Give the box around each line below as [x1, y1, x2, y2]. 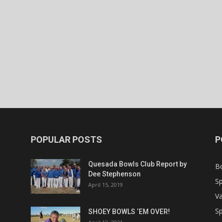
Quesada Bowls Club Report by [88, 160, 187, 168]
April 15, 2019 [88, 181, 123, 188]
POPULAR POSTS [31, 134, 102, 145]
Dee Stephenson [88, 170, 142, 178]
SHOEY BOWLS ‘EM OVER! [88, 208, 170, 216]
